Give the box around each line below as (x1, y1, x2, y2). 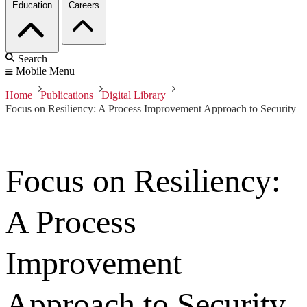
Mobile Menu (16, 65, 75, 77)
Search (18, 53, 47, 65)
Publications (40, 89, 93, 101)
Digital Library (101, 89, 166, 101)
